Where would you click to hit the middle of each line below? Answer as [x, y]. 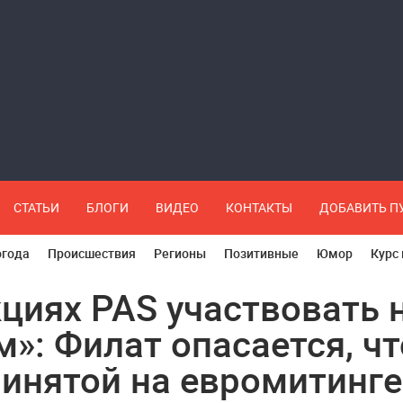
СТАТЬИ [36, 207]
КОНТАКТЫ [259, 207]
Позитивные [261, 253]
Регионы [180, 253]
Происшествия [92, 253]
